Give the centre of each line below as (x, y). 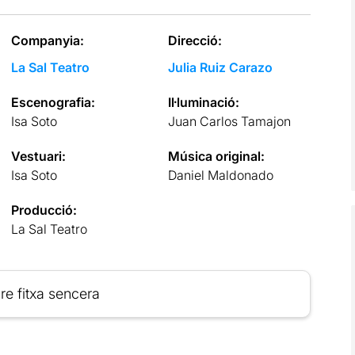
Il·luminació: (204, 102)
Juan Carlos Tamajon (230, 121)
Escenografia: (53, 102)
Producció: (44, 210)
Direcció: (195, 40)
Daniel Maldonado (221, 175)
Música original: (217, 156)
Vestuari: (38, 156)
